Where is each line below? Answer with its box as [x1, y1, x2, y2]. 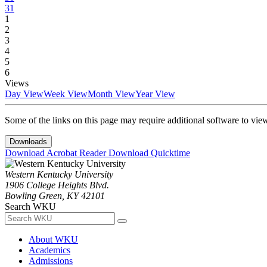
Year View [135, 89, 175, 100]
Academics [29, 245, 70, 256]
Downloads [10, 137, 47, 147]
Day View [5, 89, 44, 100]
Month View [88, 89, 135, 100]
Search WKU [5, 201, 56, 212]
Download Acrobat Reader [5, 148, 108, 159]
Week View [44, 89, 88, 100]
